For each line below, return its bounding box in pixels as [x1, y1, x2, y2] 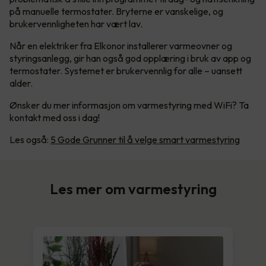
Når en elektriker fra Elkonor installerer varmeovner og [9, 39, 232, 52]
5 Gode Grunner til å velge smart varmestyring [50, 133, 240, 145]
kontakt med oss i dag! [9, 111, 100, 123]
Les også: [9, 133, 50, 145]
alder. [9, 77, 34, 89]
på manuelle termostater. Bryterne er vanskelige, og [9, 5, 223, 17]
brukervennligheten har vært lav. [9, 17, 144, 30]
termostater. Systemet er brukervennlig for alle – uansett [9, 64, 242, 77]
